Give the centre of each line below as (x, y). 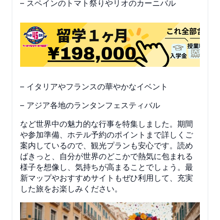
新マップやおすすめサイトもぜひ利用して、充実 (107, 178)
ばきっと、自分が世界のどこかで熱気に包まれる (107, 156)
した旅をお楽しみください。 (71, 188)
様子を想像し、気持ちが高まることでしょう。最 (107, 167)
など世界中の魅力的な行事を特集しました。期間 (107, 124)
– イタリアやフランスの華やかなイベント (94, 86)
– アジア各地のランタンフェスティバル (90, 105)
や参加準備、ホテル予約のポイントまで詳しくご (107, 134)
